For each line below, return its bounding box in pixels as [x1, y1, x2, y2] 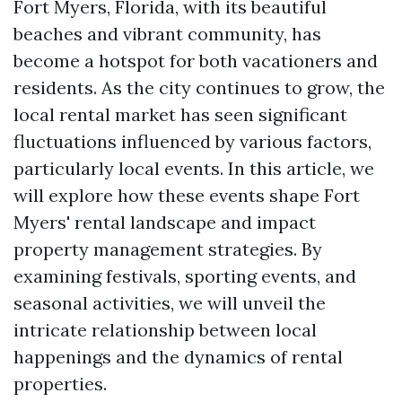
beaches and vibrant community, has [13, 22, 321, 45]
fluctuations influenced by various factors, [13, 130, 371, 153]
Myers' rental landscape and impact [13, 211, 316, 233]
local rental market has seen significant [13, 103, 347, 126]
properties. [13, 372, 107, 395]
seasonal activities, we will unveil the [13, 292, 326, 314]
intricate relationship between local [13, 319, 317, 341]
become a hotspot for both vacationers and [13, 49, 378, 72]
